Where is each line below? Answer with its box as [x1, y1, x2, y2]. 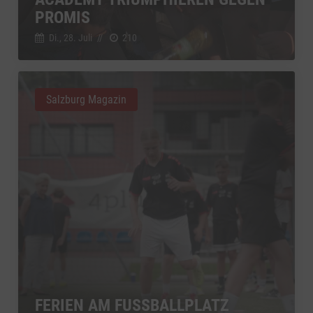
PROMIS [35, 7, 90, 27]
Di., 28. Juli [48, 31, 92, 43]
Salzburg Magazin [46, 92, 126, 106]
